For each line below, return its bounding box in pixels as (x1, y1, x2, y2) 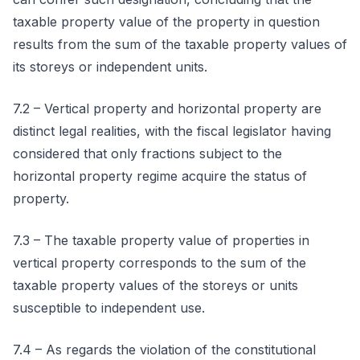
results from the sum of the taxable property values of (13, 36, 347, 52)
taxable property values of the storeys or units (13, 277, 298, 293)
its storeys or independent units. (13, 59, 207, 75)
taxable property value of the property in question (13, 14, 320, 30)
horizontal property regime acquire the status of (13, 168, 307, 184)
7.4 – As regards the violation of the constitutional (13, 342, 316, 358)
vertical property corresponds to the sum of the (13, 255, 306, 271)
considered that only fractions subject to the (13, 145, 282, 162)
